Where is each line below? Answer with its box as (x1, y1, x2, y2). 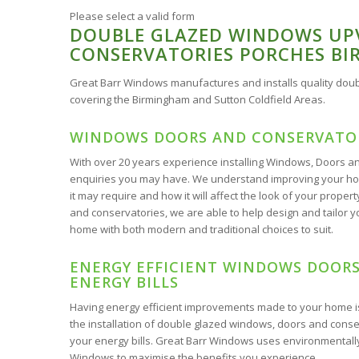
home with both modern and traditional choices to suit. (70, 221, 334, 236)
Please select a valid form (70, 8, 196, 23)
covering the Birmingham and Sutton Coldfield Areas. (70, 91, 326, 107)
